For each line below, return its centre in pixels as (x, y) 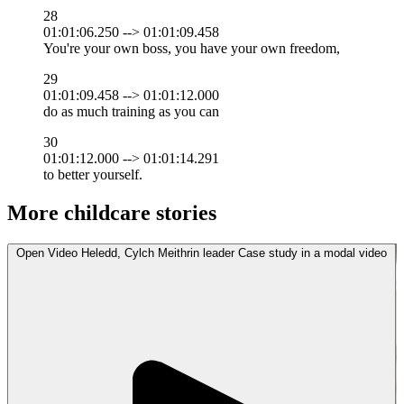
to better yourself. (95, 174)
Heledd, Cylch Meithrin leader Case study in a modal (218, 252)
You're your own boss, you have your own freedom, (193, 48)
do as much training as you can (133, 111)
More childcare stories (112, 212)
